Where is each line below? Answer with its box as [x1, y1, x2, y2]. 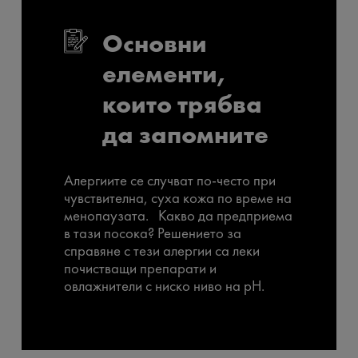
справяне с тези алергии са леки [64, 241, 260, 261]
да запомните [102, 118, 268, 152]
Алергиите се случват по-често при [64, 170, 276, 190]
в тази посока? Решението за [64, 223, 241, 243]
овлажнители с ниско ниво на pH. [64, 276, 265, 296]
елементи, [102, 58, 228, 91]
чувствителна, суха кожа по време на [64, 188, 292, 208]
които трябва [102, 88, 262, 121]
